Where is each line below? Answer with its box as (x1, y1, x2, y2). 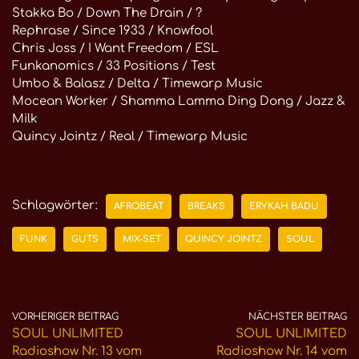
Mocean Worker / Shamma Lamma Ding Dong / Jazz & (12, 94, 345, 108)
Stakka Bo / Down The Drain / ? (12, 6, 202, 20)
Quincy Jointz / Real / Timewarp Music (12, 129, 248, 143)
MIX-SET (123, 233, 161, 244)
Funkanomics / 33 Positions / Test (12, 58, 216, 73)
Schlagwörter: (12, 198, 98, 212)
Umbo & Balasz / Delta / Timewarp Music (12, 76, 263, 91)
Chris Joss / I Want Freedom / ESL (12, 41, 219, 55)
